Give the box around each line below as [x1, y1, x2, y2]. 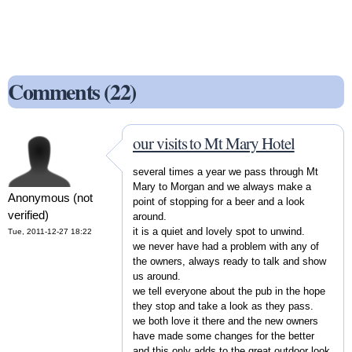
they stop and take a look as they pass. [133, 299, 313, 312]
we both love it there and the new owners [133, 314, 318, 327]
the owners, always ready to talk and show [133, 255, 326, 267]
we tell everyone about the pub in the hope [133, 284, 325, 297]
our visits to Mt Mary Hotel [133, 132, 295, 155]
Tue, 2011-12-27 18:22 [8, 227, 92, 236]
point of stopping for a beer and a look [133, 195, 305, 207]
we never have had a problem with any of [133, 240, 319, 252]
